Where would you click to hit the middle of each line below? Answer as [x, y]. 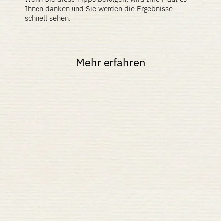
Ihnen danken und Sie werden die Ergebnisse [99, 9]
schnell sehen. [48, 18]
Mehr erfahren [110, 62]
